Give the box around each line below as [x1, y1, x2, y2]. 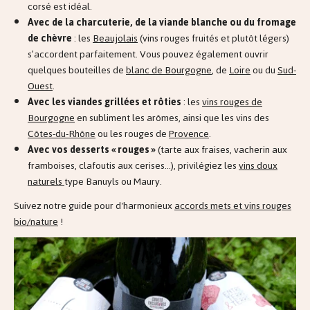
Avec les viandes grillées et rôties [28, 93, 183, 112]
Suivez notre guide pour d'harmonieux [14, 196, 174, 215]
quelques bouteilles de [28, 61, 126, 80]
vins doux [239, 156, 277, 176]
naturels [28, 172, 64, 192]
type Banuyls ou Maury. [64, 172, 162, 192]
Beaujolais [93, 29, 138, 48]
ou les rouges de [95, 125, 169, 144]
